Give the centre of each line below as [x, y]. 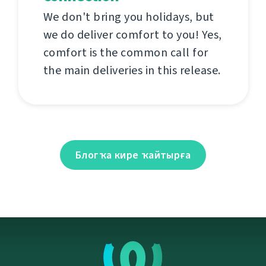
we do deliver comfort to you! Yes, [132, 35]
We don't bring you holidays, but [129, 17]
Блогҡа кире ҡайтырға [133, 155]
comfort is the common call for [126, 53]
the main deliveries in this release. [132, 71]
